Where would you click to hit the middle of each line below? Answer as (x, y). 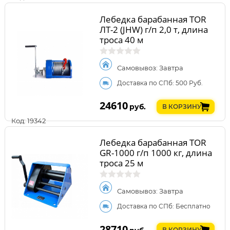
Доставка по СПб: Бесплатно (164, 206)
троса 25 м (121, 163)
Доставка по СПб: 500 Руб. (160, 83)
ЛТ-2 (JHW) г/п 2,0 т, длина (154, 29)
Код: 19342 (28, 120)
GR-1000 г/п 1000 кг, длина (156, 153)
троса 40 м (121, 40)
